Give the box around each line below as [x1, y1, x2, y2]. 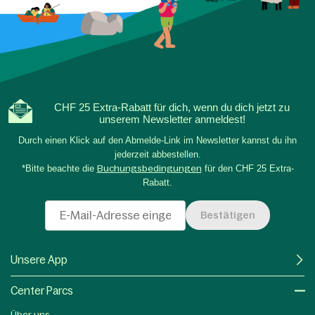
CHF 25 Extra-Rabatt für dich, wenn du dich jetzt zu [54, 101, 290, 113]
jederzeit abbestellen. [114, 148, 201, 160]
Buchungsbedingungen [96, 162, 202, 174]
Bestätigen [200, 210, 255, 221]
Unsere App [11, 253, 67, 266]
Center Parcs [11, 284, 73, 297]
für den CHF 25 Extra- [201, 162, 294, 174]
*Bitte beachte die [21, 162, 97, 174]
